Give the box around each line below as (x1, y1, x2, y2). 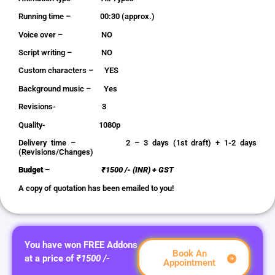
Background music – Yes (18, 83, 117, 93)
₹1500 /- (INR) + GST (101, 165, 174, 175)
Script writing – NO (18, 48, 112, 58)
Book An (172, 248, 207, 260)
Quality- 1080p (18, 120, 120, 130)
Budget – (18, 165, 101, 175)
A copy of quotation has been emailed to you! (18, 183, 174, 193)
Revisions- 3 (18, 102, 106, 112)
